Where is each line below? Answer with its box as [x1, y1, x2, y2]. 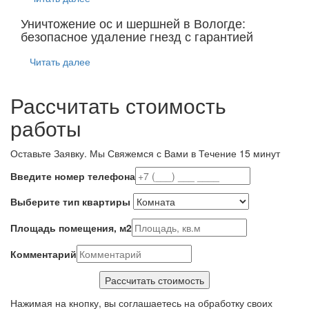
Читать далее [30, 54, 90, 68]
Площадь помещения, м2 [10, 221, 132, 235]
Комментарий [10, 247, 77, 261]
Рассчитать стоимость [10, 90, 226, 120]
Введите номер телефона [10, 169, 135, 183]
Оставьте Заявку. [10, 146, 87, 160]
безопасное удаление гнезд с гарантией [21, 27, 253, 45]
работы [10, 113, 81, 143]
